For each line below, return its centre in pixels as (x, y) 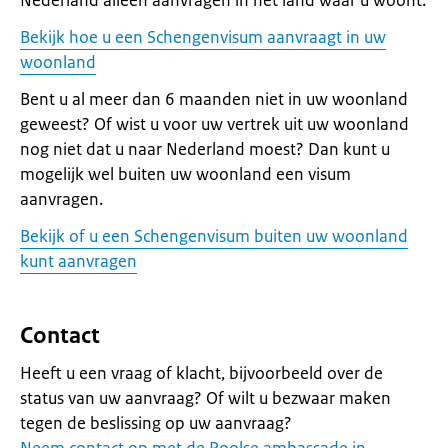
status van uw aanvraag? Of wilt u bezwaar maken (205, 398)
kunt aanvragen (78, 261)
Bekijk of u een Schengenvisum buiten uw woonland (214, 236)
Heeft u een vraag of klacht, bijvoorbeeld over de (201, 373)
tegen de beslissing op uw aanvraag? (156, 423)
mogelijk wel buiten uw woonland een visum (185, 174)
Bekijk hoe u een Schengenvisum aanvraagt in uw (203, 37)
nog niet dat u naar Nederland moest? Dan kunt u (205, 149)
